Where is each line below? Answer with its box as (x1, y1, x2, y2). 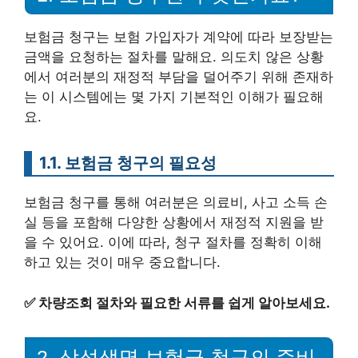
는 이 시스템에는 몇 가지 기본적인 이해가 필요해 (24, 89, 324, 105)
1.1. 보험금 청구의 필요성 (39, 153, 217, 173)
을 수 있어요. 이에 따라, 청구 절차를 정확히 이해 (24, 234, 322, 251)
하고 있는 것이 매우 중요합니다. (24, 254, 221, 271)
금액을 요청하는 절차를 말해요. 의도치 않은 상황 (24, 49, 324, 66)
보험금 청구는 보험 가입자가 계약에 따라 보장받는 (24, 29, 333, 46)
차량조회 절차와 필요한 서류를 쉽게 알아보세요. (38, 294, 330, 311)
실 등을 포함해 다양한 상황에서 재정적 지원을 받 (24, 214, 324, 231)
